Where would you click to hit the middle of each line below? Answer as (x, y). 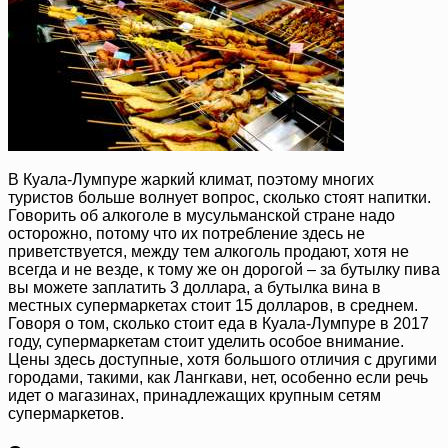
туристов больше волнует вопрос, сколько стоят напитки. (219, 198)
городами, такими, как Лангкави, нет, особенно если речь (218, 378)
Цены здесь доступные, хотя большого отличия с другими (222, 360)
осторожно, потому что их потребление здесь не (186, 234)
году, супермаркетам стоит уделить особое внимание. (206, 342)
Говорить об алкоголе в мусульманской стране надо (201, 216)
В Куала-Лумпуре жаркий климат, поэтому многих (191, 180)
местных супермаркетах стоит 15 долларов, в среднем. (213, 306)
